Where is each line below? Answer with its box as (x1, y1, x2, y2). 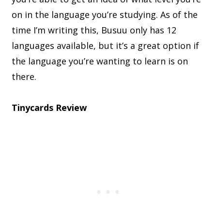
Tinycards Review (12, 102, 87, 114)
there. (12, 71, 39, 83)
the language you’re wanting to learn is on (12, 55, 188, 67)
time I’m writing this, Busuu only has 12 (12, 24, 176, 36)
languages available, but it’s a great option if (12, 40, 199, 52)
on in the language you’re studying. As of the (12, 9, 198, 21)
